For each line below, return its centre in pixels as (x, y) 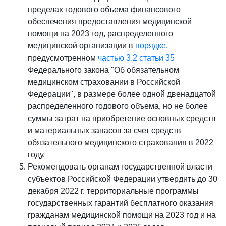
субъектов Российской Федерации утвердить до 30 (123, 179)
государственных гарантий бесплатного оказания (121, 203)
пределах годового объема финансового (104, 9)
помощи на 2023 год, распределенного (100, 34)
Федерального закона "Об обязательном (103, 70)
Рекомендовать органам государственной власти (120, 167)
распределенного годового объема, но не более (118, 106)
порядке (151, 46)
